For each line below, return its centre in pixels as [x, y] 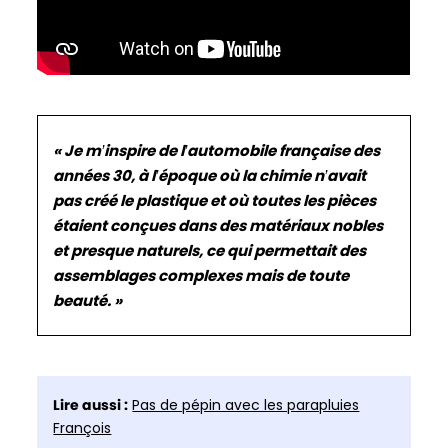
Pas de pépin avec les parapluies [246, 404]
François [82, 427]
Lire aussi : [91, 404]
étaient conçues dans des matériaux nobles [218, 225]
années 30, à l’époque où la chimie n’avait [210, 175]
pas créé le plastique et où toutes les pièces [215, 200]
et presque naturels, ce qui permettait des [210, 250]
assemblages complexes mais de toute [201, 275]
